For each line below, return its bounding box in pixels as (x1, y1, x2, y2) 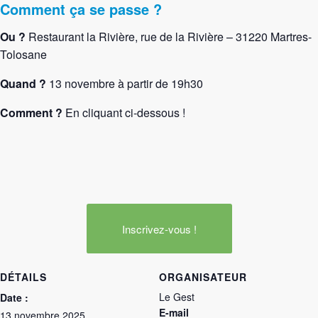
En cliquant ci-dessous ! (62, 104, 185, 121)
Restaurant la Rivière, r (28, 28, 144, 45)
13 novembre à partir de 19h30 (46, 75, 203, 92)
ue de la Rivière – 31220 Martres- (144, 28, 312, 45)
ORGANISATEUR (159, 269, 247, 284)
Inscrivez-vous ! (121, 221, 197, 236)
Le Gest (159, 289, 194, 304)
